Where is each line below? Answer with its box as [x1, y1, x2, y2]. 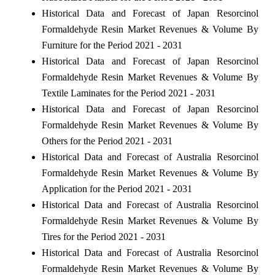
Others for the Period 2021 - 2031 [41, 135, 172, 146]
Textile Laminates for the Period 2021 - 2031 [41, 87, 215, 98]
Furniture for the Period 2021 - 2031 [41, 39, 182, 50]
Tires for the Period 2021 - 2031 [41, 231, 166, 242]
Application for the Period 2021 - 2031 [41, 183, 192, 194]
